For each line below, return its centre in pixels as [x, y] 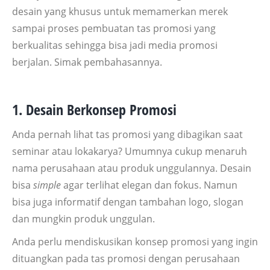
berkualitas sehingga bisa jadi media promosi [115, 46]
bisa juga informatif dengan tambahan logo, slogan [128, 202]
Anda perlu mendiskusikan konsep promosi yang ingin [135, 242]
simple [47, 185]
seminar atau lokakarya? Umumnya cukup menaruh [130, 152]
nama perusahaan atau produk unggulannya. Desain [132, 168]
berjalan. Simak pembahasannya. [87, 62]
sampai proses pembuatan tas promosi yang [114, 29]
